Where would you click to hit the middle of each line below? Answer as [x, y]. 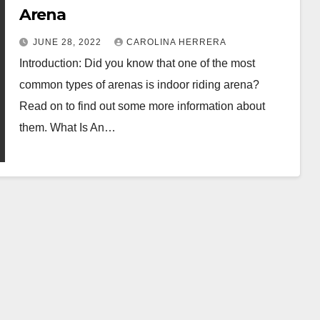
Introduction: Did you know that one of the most [137, 63]
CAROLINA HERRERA [176, 42]
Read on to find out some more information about [142, 106]
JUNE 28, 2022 [68, 42]
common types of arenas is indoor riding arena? [139, 84]
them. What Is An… [67, 127]
